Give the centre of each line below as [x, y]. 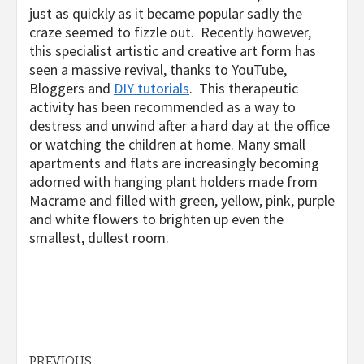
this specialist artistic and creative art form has [173, 51]
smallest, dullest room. [99, 238]
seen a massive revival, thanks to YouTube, [158, 70]
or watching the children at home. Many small [167, 145]
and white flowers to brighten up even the [156, 219]
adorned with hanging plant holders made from [173, 182]
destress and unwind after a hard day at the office [180, 126]
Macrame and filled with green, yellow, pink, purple [182, 201]
